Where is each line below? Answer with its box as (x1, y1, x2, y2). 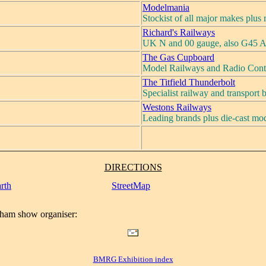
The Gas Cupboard (142, 52, 214, 62)
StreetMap (112, 180, 150, 191)
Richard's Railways (142, 27, 215, 37)
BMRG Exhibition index (93, 255, 173, 264)
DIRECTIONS (104, 161, 162, 172)
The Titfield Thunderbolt (142, 77, 235, 87)
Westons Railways (142, 102, 211, 112)
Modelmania (142, 2, 189, 12)
